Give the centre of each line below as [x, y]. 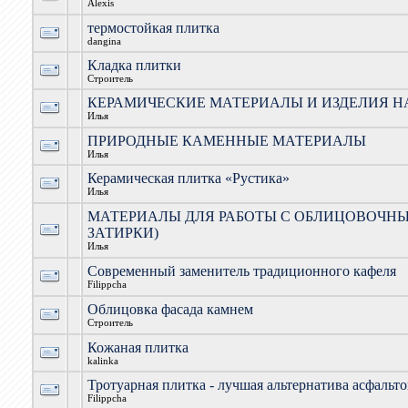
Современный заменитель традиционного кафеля [241, 271]
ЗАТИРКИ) [122, 233]
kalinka [102, 361]
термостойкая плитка [153, 28]
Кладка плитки [134, 65]
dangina [104, 41]
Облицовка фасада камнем [170, 309]
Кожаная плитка [138, 347]
